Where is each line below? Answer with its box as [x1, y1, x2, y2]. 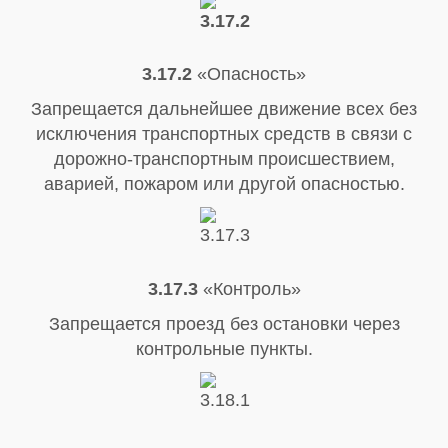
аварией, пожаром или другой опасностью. [43, 174, 405, 195]
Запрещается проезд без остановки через [48, 314, 400, 335]
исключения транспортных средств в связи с [36, 124, 412, 145]
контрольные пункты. [135, 339, 313, 360]
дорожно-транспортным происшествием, [53, 149, 395, 170]
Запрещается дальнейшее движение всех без [31, 99, 417, 120]
